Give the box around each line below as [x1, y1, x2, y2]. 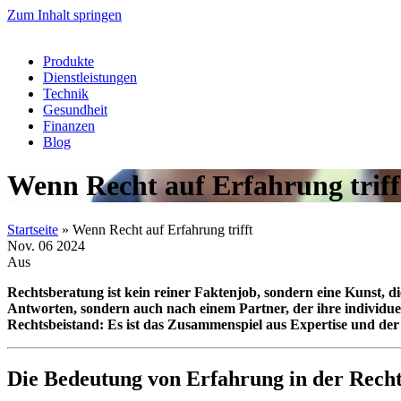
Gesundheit [43, 102, 107, 117]
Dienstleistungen [43, 70, 137, 85]
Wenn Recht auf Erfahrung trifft [73, 221, 252, 237]
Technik [43, 86, 89, 101]
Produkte [43, 54, 94, 69]
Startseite [7, 221, 58, 237]
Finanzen [43, 118, 95, 133]
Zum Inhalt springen [7, 7, 122, 22]
